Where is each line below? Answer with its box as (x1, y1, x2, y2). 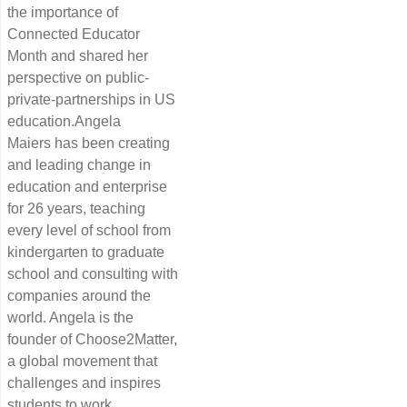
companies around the (7, 287, 151, 303)
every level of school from (7, 222, 171, 238)
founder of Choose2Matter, (7, 331, 177, 347)
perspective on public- (7, 69, 149, 85)
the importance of (7, 4, 118, 20)
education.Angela (7, 113, 121, 129)
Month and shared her (7, 47, 148, 64)
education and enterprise (7, 178, 167, 194)
